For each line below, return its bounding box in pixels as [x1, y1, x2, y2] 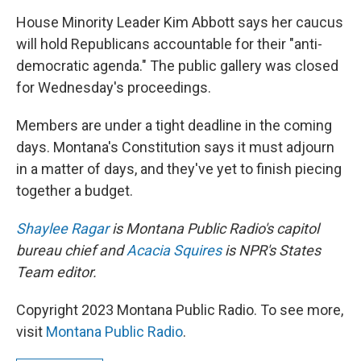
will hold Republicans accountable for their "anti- [16, 35, 322, 52]
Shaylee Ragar [16, 220, 109, 237]
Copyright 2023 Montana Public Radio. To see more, [16, 301, 343, 318]
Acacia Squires [127, 242, 222, 259]
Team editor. [16, 263, 97, 280]
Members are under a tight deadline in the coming [16, 117, 332, 134]
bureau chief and [16, 242, 127, 259]
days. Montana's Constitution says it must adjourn [16, 139, 334, 156]
